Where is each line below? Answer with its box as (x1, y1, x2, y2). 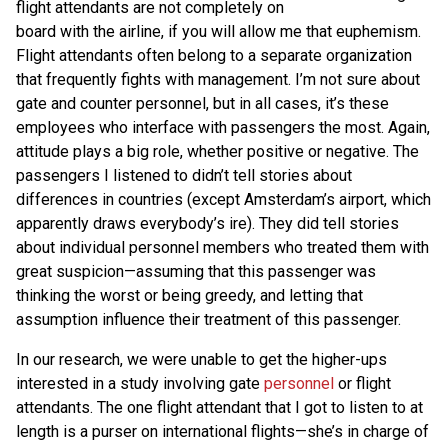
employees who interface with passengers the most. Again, (16, 117, 430, 137)
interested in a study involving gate (16, 373, 264, 393)
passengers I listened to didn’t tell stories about (16, 165, 352, 185)
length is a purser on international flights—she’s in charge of (16, 421, 429, 441)
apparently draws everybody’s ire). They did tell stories (16, 213, 399, 233)
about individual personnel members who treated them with (16, 237, 429, 257)
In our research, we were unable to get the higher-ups (16, 349, 387, 369)
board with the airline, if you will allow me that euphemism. (16, 21, 421, 41)
